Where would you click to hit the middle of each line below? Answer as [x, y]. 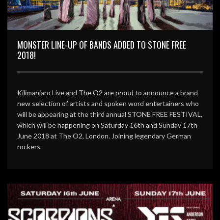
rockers [29, 147]
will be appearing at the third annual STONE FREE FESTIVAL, [110, 114]
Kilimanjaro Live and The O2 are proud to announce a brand [108, 93]
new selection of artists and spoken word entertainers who [108, 104]
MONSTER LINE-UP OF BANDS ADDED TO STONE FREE [102, 45]
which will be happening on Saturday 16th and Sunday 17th [107, 125]
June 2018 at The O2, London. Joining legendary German [104, 136]
